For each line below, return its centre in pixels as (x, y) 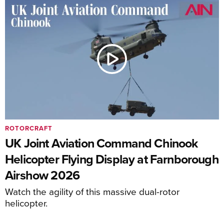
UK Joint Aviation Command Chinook (101, 143)
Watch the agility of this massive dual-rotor (92, 191)
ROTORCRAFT (29, 128)
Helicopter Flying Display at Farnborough (112, 159)
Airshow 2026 (42, 175)
